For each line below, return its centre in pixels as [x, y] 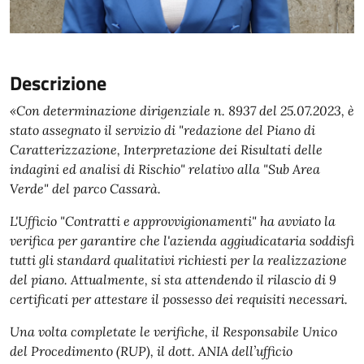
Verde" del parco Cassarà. [87, 188]
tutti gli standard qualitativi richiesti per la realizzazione [178, 260]
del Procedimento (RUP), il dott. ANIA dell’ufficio [151, 351]
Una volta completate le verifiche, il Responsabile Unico [173, 331]
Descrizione [58, 83]
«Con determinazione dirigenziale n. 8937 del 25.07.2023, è [182, 110]
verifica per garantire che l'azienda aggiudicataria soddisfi [182, 240]
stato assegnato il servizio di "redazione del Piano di [162, 130]
